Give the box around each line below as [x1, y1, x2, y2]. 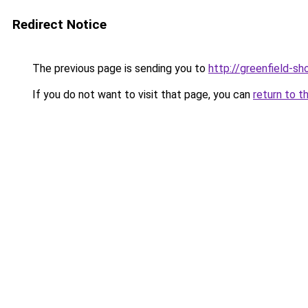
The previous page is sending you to [30, 62, 208, 75]
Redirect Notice [12, 16, 107, 32]
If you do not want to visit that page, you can [30, 88, 253, 101]
